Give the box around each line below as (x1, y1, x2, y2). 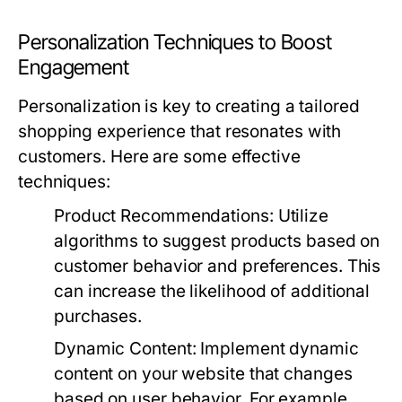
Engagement (18, 55, 129, 80)
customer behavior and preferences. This (54, 256, 381, 276)
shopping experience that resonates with (18, 121, 342, 142)
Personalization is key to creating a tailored (18, 96, 360, 117)
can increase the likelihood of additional (54, 281, 371, 301)
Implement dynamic (196, 338, 359, 359)
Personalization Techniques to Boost (18, 30, 332, 55)
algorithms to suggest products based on (54, 231, 380, 251)
